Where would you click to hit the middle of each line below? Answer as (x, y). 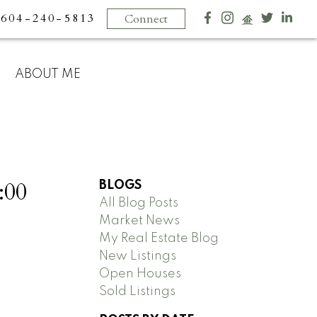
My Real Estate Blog (159, 239)
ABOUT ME (47, 74)
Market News (140, 221)
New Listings (138, 257)
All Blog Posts (139, 203)
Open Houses (140, 274)
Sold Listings (138, 292)
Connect (146, 19)
